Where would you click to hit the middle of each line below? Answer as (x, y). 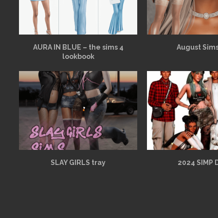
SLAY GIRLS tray (78, 163)
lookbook (78, 57)
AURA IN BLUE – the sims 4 (78, 47)
